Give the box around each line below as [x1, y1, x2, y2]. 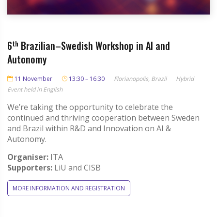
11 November [13, 74, 52, 83]
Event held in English [7, 85, 62, 93]
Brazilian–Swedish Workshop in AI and [18, 38, 170, 53]
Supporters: [7, 162, 52, 173]
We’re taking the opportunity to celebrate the [7, 101, 173, 112]
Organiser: [7, 151, 48, 162]
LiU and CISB [52, 162, 101, 173]
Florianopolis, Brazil [114, 74, 167, 83]
